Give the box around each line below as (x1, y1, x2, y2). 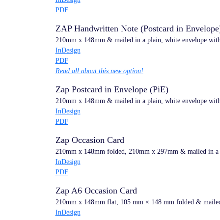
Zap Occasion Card (55, 135, 124, 145)
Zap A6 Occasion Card (55, 186, 137, 195)
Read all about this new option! (55, 67, 143, 75)
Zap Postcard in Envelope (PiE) (55, 84, 168, 94)
